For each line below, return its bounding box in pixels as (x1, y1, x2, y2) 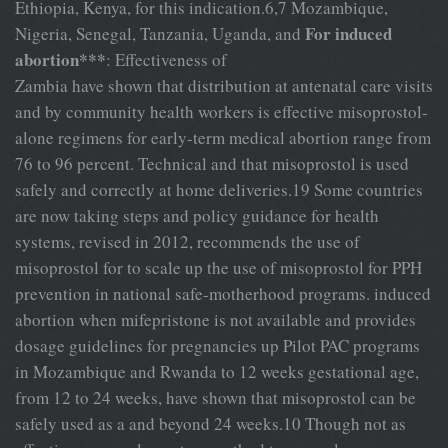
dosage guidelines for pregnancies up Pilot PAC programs (15, 333, 420, 357)
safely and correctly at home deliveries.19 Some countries (15, 177, 423, 201)
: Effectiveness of (106, 47, 227, 71)
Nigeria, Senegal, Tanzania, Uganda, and (15, 21, 305, 45)
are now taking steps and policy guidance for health (15, 203, 379, 227)
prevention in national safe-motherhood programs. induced (15, 281, 431, 305)
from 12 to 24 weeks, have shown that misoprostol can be (15, 385, 416, 409)
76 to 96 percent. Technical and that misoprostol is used (15, 151, 409, 175)
